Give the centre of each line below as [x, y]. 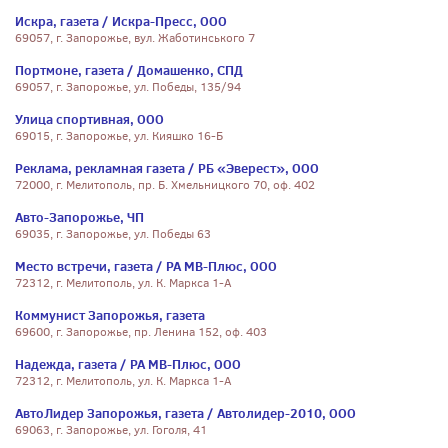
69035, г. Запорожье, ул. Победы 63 [113, 234]
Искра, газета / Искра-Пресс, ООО [121, 21]
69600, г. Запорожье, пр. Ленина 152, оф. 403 [141, 332]
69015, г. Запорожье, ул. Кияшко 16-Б [119, 136]
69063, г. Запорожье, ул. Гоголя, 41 [111, 430]
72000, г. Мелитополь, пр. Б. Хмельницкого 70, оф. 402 [165, 185]
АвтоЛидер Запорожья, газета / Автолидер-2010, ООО [185, 413]
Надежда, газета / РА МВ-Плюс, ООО [128, 364]
